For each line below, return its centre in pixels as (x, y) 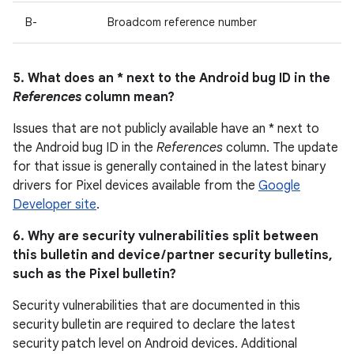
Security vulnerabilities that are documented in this (156, 306)
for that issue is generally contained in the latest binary (169, 167)
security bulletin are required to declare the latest (154, 325)
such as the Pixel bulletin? (94, 274)
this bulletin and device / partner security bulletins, (173, 255)
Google (279, 186)
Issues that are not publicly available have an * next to (166, 129)
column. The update (281, 148)
